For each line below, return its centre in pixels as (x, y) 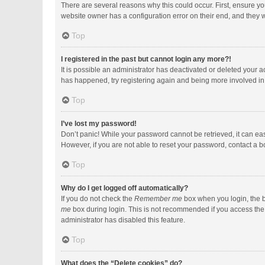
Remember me (158, 199)
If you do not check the (98, 199)
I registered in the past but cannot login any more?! (146, 59)
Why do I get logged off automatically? (125, 188)
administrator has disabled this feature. (123, 220)
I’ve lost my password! (99, 124)
